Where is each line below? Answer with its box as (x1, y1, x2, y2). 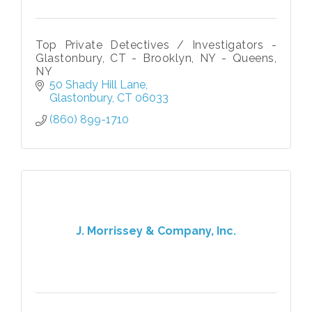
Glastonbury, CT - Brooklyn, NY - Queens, (36, 51, 276, 65)
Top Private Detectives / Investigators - (36, 38, 276, 52)
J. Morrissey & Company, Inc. (76, 224, 236, 238)
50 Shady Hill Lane (49, 77, 146, 91)
